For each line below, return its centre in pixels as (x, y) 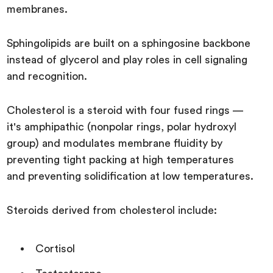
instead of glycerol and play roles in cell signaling (127, 59)
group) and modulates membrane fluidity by (115, 143)
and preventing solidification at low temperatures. (130, 176)
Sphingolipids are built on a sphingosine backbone (129, 43)
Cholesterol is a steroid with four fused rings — (125, 110)
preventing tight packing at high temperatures (121, 159)
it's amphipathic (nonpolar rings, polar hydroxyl (122, 126)
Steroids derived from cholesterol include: (114, 210)
